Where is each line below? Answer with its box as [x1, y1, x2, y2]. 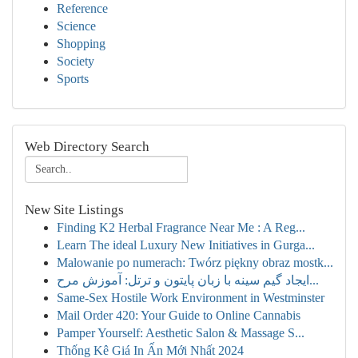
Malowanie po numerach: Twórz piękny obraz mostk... [57, 256, 333, 269]
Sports [57, 72, 89, 86]
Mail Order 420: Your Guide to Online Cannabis [57, 308, 300, 322]
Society [57, 54, 94, 68]
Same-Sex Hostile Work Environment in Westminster [57, 291, 324, 304]
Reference [57, 2, 108, 15]
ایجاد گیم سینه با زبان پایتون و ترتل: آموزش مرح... [309, 273, 319, 287]
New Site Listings [25, 202, 124, 217]
